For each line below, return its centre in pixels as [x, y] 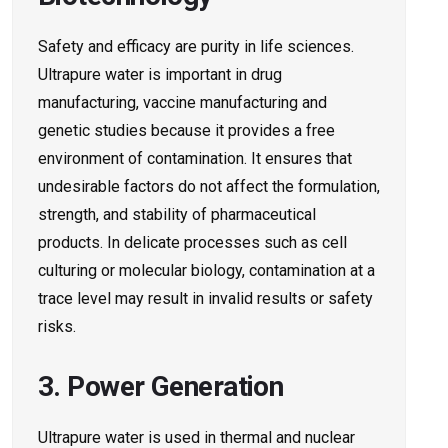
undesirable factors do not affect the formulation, [209, 187]
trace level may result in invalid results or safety [205, 299]
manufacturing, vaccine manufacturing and [182, 103]
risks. [57, 327]
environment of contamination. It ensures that [195, 159]
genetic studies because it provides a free [186, 131]
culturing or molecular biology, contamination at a [206, 271]
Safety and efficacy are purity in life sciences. [196, 47]
